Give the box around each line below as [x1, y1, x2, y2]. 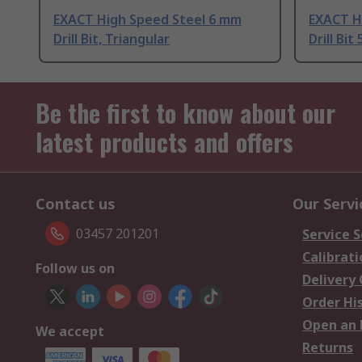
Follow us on [36, 259, 115, 278]
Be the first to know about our [36, 95, 335, 132]
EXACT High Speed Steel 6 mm [53, 11, 242, 29]
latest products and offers [36, 124, 293, 161]
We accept [36, 322, 104, 341]
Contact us [36, 194, 116, 214]
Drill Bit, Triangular [53, 30, 170, 48]
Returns [302, 339, 353, 357]
